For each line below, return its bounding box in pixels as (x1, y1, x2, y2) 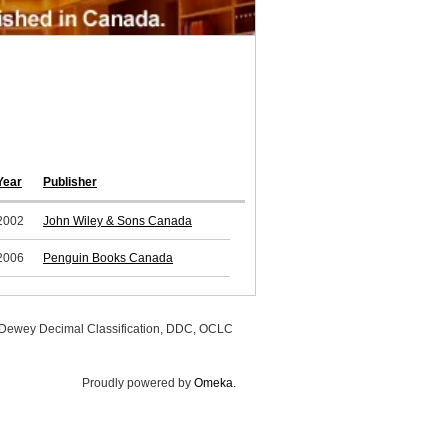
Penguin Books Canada (43, 251, 173, 266)
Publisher (43, 175, 97, 190)
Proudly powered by (82, 376, 194, 391)
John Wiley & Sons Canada (43, 214, 192, 229)
